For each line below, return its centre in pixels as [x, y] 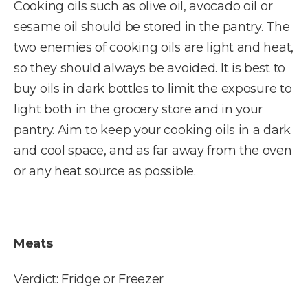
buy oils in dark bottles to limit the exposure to [153, 88]
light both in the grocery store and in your [139, 109]
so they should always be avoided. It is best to [150, 68]
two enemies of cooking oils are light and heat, [154, 47]
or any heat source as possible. [105, 171]
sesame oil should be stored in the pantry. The [152, 26]
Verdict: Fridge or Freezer [89, 279]
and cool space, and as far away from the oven [153, 150]
